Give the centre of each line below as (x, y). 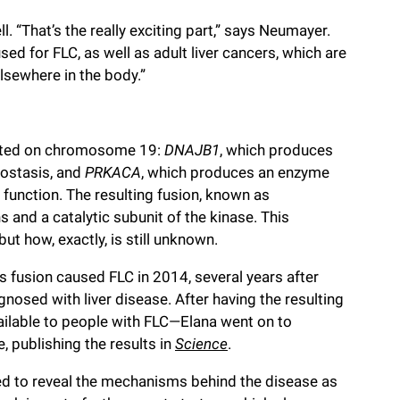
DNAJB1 (192, 150)
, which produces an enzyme (235, 173)
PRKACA (113, 173)
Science (201, 344)
